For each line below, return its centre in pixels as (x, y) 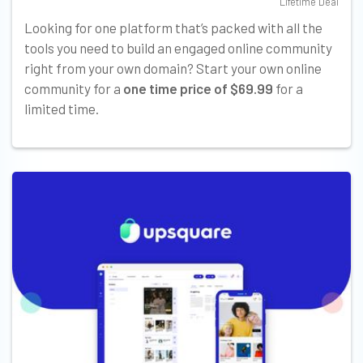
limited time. (62, 108)
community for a (74, 88)
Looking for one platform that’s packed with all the (173, 27)
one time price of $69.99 (198, 88)
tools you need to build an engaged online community (178, 47)
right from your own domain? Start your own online (173, 68)
